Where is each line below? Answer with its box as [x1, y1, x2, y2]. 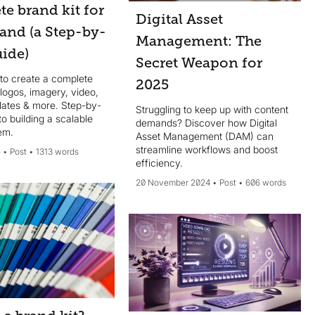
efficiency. [136, 156, 184, 169]
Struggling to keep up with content [136, 103, 289, 115]
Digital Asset [136, 11, 224, 27]
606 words [245, 176, 287, 188]
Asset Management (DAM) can [136, 129, 274, 142]
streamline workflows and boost [136, 143, 278, 155]
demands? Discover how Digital [136, 116, 278, 129]
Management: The [136, 32, 262, 49]
